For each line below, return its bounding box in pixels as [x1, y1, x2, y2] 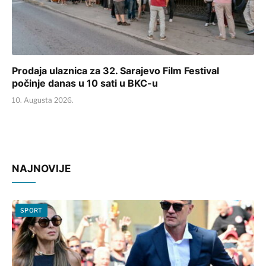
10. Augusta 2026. [12, 95, 74, 104]
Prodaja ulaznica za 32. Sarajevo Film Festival [12, 64, 219, 77]
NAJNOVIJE [12, 162, 71, 175]
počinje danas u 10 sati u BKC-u [12, 77, 158, 89]
